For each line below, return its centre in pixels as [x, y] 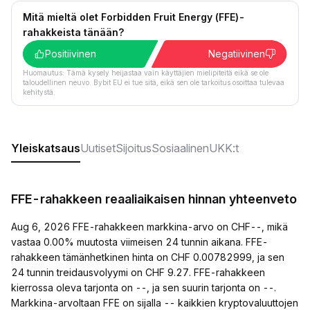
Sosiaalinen [180, 148]
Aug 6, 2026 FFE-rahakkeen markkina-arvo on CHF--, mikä [149, 227]
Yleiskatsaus [46, 148]
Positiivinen [71, 54]
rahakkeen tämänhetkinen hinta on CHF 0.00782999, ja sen [148, 257]
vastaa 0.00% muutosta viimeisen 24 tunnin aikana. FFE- [139, 242]
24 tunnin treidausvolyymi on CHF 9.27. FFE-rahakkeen [138, 272]
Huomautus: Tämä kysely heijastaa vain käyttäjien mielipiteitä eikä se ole [146, 73]
